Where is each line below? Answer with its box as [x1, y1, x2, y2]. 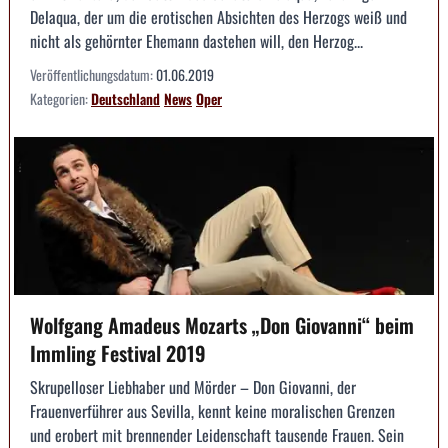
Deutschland [91, 88, 160, 110]
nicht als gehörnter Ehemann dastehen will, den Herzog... [30, 29, 363, 54]
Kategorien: [30, 88, 91, 110]
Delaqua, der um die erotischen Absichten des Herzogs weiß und [30, 5, 407, 30]
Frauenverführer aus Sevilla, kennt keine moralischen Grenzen [30, 398, 395, 423]
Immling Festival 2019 [30, 337, 206, 368]
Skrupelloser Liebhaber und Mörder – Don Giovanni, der [30, 374, 356, 399]
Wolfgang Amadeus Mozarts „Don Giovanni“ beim [30, 309, 414, 340]
